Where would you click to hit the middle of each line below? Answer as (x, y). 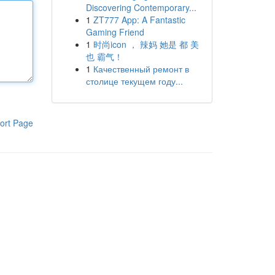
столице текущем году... (134, 81)
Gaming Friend (115, 32)
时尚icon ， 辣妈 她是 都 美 (146, 44)
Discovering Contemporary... (141, 7)
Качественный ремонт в (141, 69)
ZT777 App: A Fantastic (139, 20)
